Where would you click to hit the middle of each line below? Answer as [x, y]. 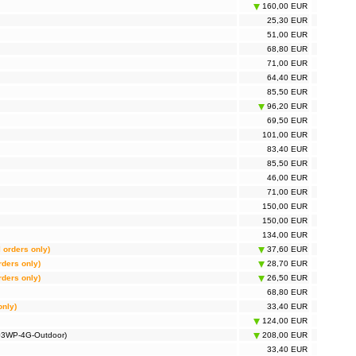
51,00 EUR [287, 35]
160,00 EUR [284, 6]
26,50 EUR [286, 278]
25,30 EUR [287, 21]
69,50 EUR [287, 121]
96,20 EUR [286, 106]
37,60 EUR [286, 250]
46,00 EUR [287, 178]
